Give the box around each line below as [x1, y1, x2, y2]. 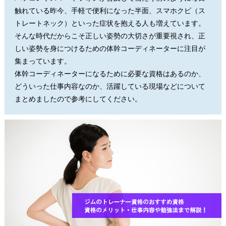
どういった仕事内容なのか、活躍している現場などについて [14, 80, 205, 91]
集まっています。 [14, 55, 71, 66]
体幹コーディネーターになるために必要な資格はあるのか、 [14, 68, 205, 79]
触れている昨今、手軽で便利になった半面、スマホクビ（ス [14, 5, 205, 16]
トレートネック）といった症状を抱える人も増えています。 [14, 17, 205, 28]
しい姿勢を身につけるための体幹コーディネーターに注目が [14, 42, 205, 53]
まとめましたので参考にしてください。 [14, 93, 142, 104]
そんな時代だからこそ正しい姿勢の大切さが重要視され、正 [14, 30, 205, 41]
